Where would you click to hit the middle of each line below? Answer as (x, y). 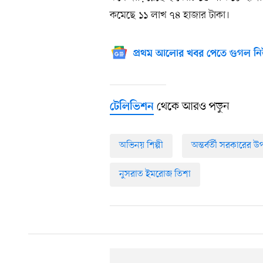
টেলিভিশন (132, 107)
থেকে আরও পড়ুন (192, 107)
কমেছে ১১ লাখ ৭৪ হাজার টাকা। (170, 15)
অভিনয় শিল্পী (141, 145)
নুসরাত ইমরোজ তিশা (155, 174)
